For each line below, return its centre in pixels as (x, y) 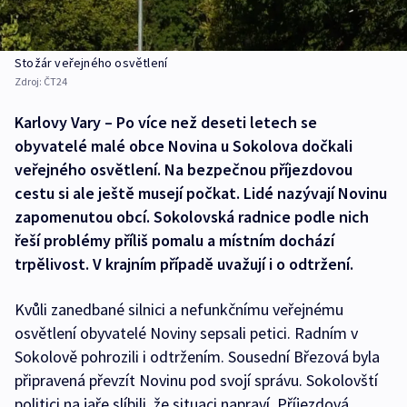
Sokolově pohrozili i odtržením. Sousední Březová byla (197, 357)
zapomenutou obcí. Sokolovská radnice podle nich (192, 217)
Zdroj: (29, 82)
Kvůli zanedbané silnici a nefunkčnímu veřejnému (179, 310)
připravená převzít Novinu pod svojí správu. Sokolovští (196, 381)
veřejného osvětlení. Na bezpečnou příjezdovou (184, 170)
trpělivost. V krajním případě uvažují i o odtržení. (184, 264)
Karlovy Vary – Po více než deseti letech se (166, 123)
